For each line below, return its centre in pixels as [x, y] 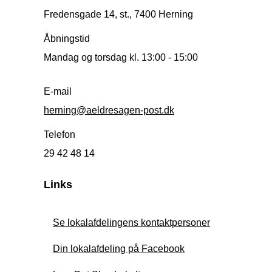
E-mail [58, 92]
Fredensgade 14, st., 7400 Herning [118, 15]
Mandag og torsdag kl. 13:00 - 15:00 [121, 58]
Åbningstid [67, 39]
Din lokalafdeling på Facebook [119, 249]
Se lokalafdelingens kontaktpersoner [131, 223]
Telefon [59, 135]
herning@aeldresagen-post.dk [109, 110]
